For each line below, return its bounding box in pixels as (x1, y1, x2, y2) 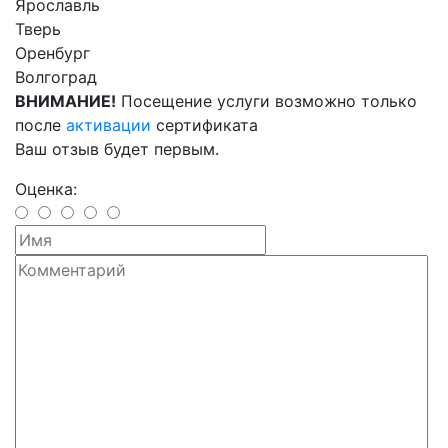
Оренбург (15, 43, 90, 63)
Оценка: (15, 179, 77, 199)
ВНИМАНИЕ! (15, 91, 116, 111)
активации (66, 115, 151, 135)
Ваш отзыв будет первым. (15, 139, 219, 159)
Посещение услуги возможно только (116, 91, 417, 111)
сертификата (151, 115, 258, 135)
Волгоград (15, 67, 97, 87)
